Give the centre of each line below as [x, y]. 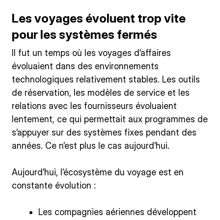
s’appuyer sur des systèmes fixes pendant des [104, 133]
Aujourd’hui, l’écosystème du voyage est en [98, 172]
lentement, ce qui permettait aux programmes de [110, 119]
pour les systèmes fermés [84, 35]
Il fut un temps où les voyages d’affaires [91, 53]
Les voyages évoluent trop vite [99, 18]
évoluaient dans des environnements [85, 66]
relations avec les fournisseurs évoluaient [94, 106]
